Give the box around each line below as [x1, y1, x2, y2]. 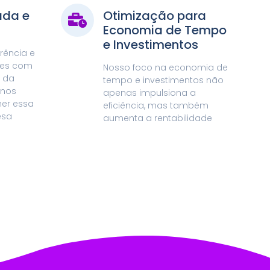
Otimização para [103, 7, 207, 25]
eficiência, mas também [103, 99, 209, 112]
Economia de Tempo [103, 22, 227, 39]
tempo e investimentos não [103, 74, 224, 87]
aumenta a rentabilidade [103, 112, 213, 125]
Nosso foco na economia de [103, 61, 228, 74]
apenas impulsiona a [103, 87, 196, 99]
